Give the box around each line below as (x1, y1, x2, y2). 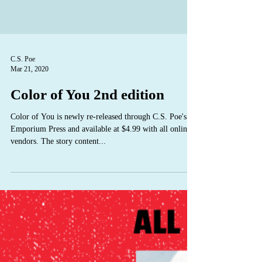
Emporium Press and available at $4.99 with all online (11, 181, 191, 189)
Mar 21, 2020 (11, 121, 49, 129)
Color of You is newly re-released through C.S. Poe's (11, 168, 187, 177)
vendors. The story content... (11, 193, 106, 202)
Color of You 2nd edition (11, 143, 164, 158)
